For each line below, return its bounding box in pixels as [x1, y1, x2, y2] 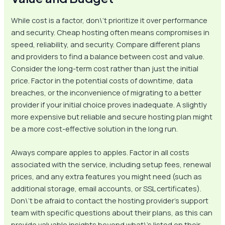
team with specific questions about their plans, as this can [11, 207, 213, 218]
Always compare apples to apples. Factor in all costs [11, 147, 190, 158]
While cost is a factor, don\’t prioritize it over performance [11, 15, 208, 25]
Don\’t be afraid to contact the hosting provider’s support [11, 195, 209, 206]
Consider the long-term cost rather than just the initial [11, 63, 199, 73]
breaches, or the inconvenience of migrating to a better [11, 87, 202, 97]
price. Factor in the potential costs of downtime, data [11, 75, 193, 85]
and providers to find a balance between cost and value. [11, 51, 205, 61]
